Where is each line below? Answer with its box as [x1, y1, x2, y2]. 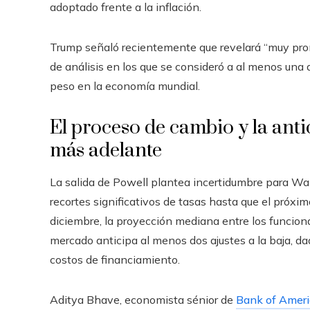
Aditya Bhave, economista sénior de [50, 293, 236, 307]
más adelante [50, 138, 162, 163]
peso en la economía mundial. [50, 79, 200, 93]
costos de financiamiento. [50, 253, 180, 266]
